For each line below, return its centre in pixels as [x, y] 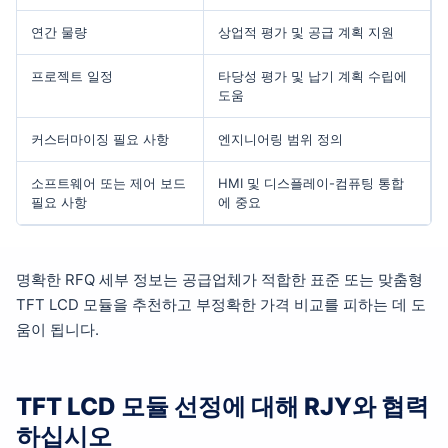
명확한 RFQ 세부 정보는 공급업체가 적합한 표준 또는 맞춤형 [219, 279]
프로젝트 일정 [72, 76]
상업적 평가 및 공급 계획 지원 [306, 32]
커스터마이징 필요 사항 [100, 139]
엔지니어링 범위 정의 [280, 139]
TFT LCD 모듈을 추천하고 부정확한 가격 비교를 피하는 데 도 [221, 304]
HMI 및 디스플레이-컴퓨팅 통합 [311, 183]
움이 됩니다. [57, 329]
